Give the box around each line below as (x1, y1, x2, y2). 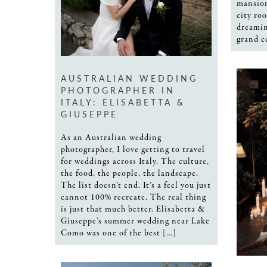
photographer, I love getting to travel (61, 143, 205, 156)
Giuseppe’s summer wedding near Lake (61, 215, 210, 227)
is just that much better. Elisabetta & (61, 203, 205, 215)
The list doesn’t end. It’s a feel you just (61, 179, 211, 191)
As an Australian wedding (61, 131, 162, 144)
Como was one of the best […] (61, 226, 176, 239)
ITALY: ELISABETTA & (61, 95, 185, 108)
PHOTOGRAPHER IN (61, 83, 175, 96)
